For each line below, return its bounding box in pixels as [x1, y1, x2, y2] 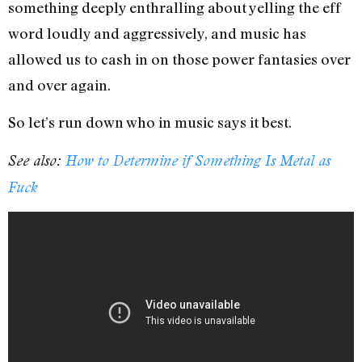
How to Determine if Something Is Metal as [65, 151, 330, 169]
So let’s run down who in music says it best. [8, 113, 292, 132]
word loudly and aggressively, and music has [8, 24, 306, 43]
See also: [8, 151, 65, 169]
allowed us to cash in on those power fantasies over [8, 50, 351, 69]
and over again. [8, 76, 111, 95]
